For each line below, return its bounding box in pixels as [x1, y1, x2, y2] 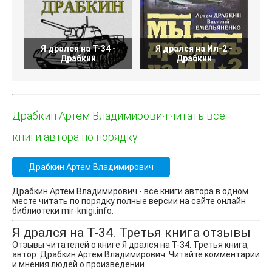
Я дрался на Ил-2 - [155, 44, 233, 53]
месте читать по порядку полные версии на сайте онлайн [12, 196, 246, 206]
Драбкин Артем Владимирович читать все [12, 109, 225, 122]
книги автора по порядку [12, 131, 138, 143]
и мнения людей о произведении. [12, 259, 146, 269]
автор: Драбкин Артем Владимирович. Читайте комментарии [12, 250, 260, 259]
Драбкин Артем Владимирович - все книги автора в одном [12, 186, 248, 196]
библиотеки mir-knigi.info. [12, 206, 114, 216]
